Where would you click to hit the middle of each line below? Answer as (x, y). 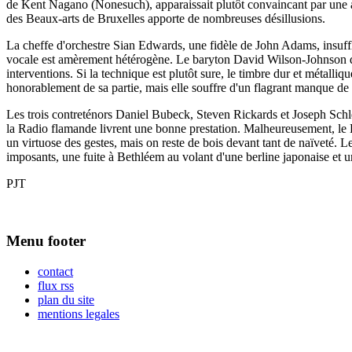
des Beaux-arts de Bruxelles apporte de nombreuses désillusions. (166, 19)
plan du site (66, 299)
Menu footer (46, 240)
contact (55, 271)
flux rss (56, 285)
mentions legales (79, 313)
